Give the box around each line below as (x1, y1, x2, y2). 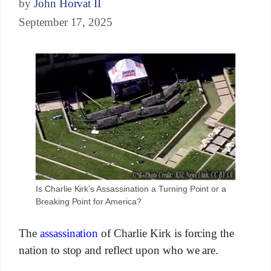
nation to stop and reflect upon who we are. (18, 243, 219, 256)
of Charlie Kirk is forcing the (98, 227, 235, 240)
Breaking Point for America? (35, 196, 142, 206)
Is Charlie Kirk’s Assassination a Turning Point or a (35, 183, 227, 194)
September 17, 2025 (18, 15, 113, 28)
